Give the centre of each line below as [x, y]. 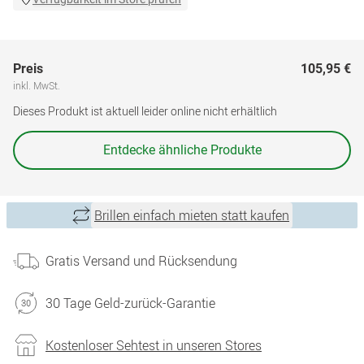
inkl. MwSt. [37, 85]
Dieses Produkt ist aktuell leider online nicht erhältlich [145, 111]
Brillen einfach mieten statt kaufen [192, 215]
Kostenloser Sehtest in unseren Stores [154, 345]
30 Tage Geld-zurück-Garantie [130, 303]
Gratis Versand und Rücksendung [141, 261]
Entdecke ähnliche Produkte [182, 150]
